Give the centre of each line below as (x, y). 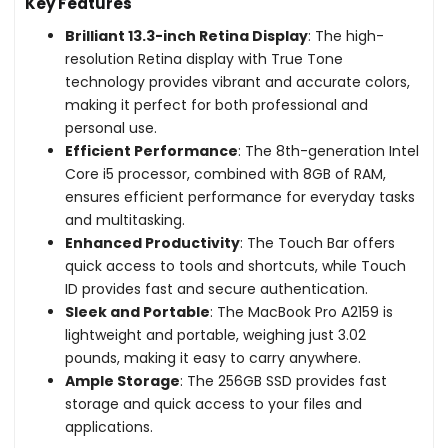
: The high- (346, 35)
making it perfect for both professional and (217, 104)
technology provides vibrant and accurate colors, (238, 81)
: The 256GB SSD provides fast (284, 380)
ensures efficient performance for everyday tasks (240, 196)
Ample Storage (123, 380)
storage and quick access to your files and (214, 403)
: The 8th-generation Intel (329, 150)
